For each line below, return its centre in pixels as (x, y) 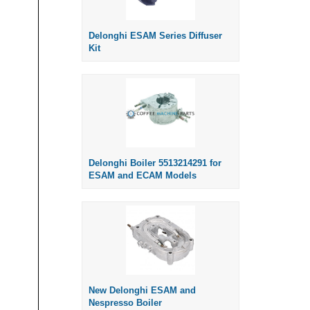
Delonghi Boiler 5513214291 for (155, 163)
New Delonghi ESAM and (142, 291)
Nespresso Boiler (125, 303)
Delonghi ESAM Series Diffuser (155, 36)
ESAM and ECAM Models (143, 176)
